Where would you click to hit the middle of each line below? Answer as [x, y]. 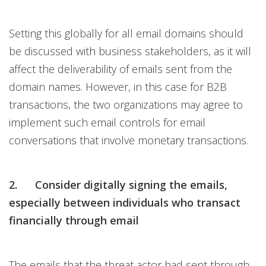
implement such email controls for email [107, 123]
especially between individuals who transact [125, 203]
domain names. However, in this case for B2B [118, 87]
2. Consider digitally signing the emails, [118, 185]
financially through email [74, 221]
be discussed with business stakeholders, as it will [130, 51]
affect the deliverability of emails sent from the [121, 69]
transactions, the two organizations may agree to [126, 105]
